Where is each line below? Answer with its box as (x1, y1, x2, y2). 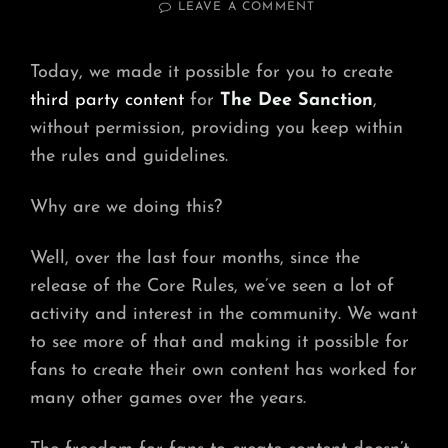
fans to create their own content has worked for (30, 360, 417, 380)
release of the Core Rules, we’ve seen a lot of (30, 276, 394, 296)
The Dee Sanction (220, 90, 373, 110)
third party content (30, 90, 184, 110)
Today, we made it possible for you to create (30, 62, 393, 82)
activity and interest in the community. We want (30, 304, 417, 324)
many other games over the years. (30, 388, 306, 408)
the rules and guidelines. (30, 146, 228, 166)
